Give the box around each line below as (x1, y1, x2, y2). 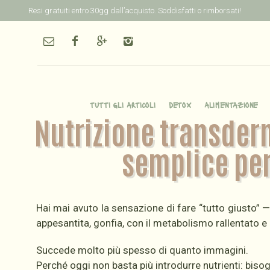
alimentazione (204, 99, 259, 110)
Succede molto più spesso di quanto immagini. (36, 244, 248, 256)
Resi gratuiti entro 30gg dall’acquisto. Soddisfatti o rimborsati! (28, 6, 241, 15)
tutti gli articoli (90, 99, 155, 110)
